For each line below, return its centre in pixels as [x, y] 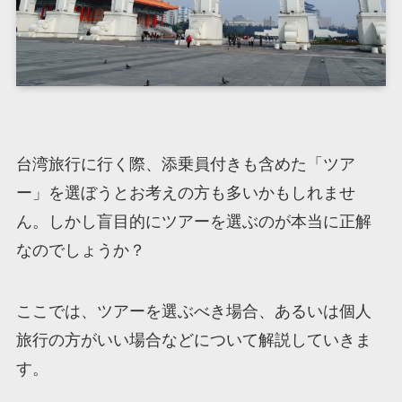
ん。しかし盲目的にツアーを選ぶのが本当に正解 [193, 222]
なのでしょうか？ [80, 251]
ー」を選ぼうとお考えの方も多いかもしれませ [185, 193]
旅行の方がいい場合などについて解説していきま [193, 341]
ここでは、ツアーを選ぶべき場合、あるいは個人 [193, 312]
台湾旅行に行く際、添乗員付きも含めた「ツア [185, 165]
